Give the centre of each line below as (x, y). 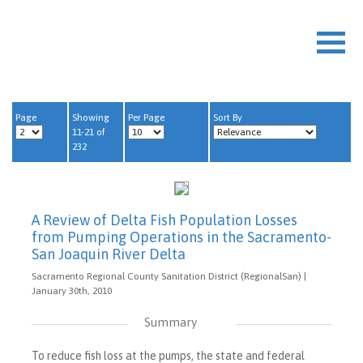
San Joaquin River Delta (109, 254)
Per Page (147, 117)
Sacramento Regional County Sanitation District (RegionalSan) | (169, 276)
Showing (90, 117)
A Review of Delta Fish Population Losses (164, 220)
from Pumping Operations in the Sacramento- (181, 237)
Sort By (227, 117)
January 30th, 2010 (72, 291)
